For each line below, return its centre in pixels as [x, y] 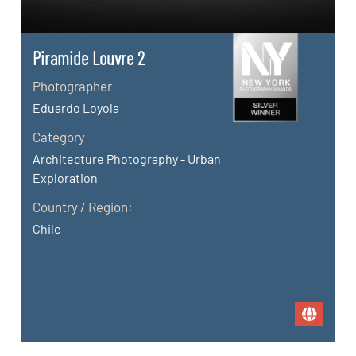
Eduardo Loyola [76, 107]
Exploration [66, 177]
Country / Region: [83, 206]
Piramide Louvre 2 [89, 58]
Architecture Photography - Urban [127, 158]
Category [59, 136]
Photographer [73, 85]
